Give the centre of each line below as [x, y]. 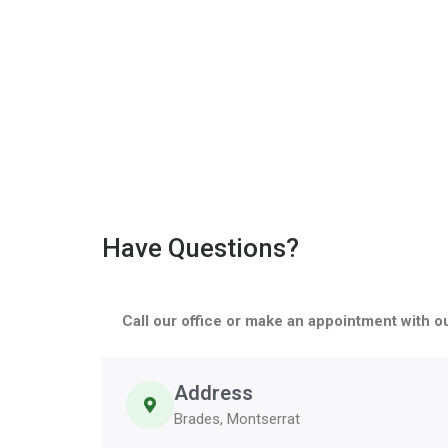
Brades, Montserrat [237, 419]
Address [213, 393]
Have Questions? [200, 248]
